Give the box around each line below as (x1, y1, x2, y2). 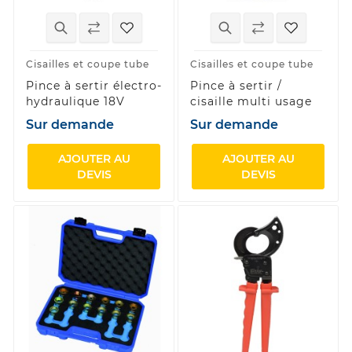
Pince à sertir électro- (26, 79, 162, 93)
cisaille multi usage (190, 94, 312, 109)
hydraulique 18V (26, 94, 125, 109)
